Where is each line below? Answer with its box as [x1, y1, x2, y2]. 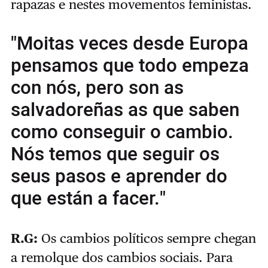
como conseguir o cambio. [10, 118, 233, 146]
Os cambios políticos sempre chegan [41, 230, 256, 246]
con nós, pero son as [10, 74, 184, 102]
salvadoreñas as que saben [10, 96, 239, 124]
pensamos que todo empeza [10, 51, 249, 80]
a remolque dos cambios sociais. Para [10, 249, 233, 266]
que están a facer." [10, 184, 166, 212]
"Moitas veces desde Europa [10, 29, 248, 57]
